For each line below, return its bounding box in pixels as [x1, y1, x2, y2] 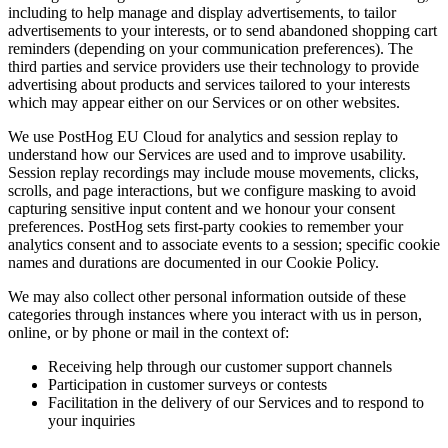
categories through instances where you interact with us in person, [8, 306, 422, 324]
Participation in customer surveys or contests [48, 376, 327, 394]
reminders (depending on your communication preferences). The [8, 40, 413, 58]
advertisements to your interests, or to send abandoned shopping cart [8, 22, 437, 40]
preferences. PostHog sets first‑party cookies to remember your [8, 218, 403, 236]
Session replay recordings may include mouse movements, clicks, [8, 164, 419, 182]
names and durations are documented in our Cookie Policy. [8, 254, 379, 272]
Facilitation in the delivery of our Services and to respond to [48, 394, 424, 412]
